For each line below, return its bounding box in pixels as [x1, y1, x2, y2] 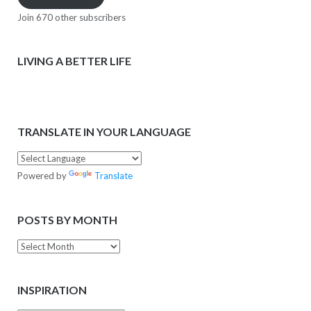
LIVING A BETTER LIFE [17, 54, 131, 68]
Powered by [17, 170, 69, 182]
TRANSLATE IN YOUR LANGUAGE [17, 125, 191, 139]
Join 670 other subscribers [17, 11, 126, 23]
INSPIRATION [17, 283, 87, 296]
